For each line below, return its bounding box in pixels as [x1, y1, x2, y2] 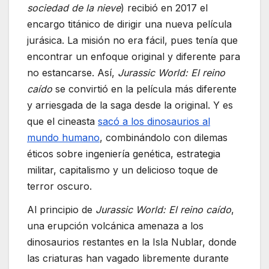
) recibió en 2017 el [121, 1, 208, 14]
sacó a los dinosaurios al [98, 115, 210, 127]
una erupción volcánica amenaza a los [27, 220, 204, 232]
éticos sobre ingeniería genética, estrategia [27, 147, 220, 160]
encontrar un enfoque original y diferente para [27, 50, 240, 62]
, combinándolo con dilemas [100, 131, 228, 144]
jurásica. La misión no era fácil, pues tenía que [27, 34, 238, 46]
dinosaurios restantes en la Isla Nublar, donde [27, 236, 237, 249]
